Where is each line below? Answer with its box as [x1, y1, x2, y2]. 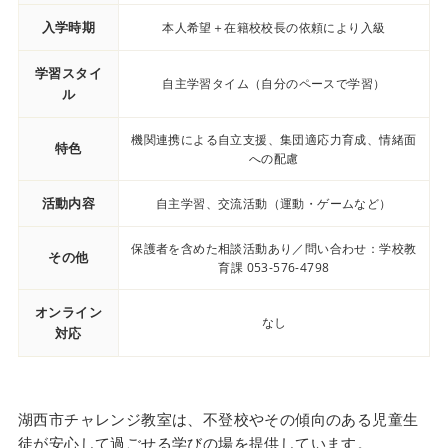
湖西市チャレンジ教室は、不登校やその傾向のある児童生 [17, 408, 419, 429]
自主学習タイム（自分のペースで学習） [162, 74, 386, 92]
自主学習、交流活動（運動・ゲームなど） [156, 194, 392, 212]
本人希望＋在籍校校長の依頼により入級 [162, 18, 386, 36]
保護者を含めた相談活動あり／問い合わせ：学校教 [131, 239, 417, 257]
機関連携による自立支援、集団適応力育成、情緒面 [131, 130, 417, 148]
